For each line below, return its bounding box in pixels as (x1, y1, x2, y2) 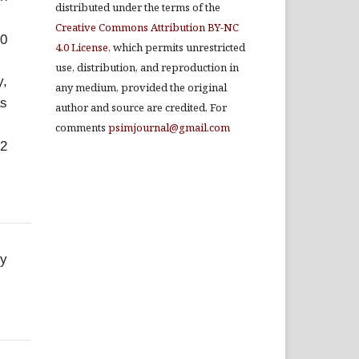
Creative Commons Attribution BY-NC (55, 20, 239, 34)
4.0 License (55, 40, 108, 54)
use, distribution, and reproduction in (55, 60, 239, 75)
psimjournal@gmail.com (108, 120, 230, 135)
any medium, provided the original (55, 80, 227, 95)
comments (55, 120, 108, 135)
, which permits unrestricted (108, 40, 245, 54)
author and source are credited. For (55, 100, 227, 115)
